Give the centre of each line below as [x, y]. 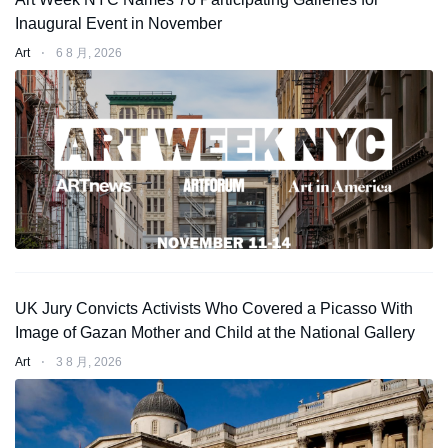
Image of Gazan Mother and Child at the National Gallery [215, 333]
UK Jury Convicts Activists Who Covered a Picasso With [214, 309]
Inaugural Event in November [118, 23]
